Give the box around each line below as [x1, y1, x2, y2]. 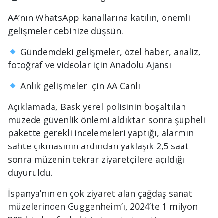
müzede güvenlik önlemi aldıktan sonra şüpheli [8, 114, 205, 126]
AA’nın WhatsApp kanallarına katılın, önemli [8, 12, 190, 23]
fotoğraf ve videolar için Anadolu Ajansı [8, 59, 171, 71]
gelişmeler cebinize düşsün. [8, 25, 123, 36]
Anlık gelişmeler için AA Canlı [18, 80, 140, 91]
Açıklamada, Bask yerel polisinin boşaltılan [8, 101, 186, 112]
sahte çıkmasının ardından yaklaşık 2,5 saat [8, 140, 189, 152]
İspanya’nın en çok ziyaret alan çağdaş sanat [8, 187, 192, 199]
